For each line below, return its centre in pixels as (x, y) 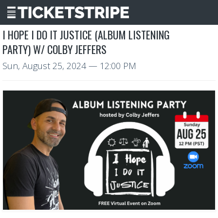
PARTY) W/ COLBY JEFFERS (54, 49)
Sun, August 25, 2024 (44, 65)
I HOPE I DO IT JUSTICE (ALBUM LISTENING (86, 34)
